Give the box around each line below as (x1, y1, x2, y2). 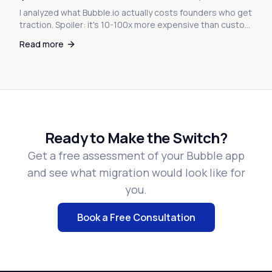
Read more (19, 38, 64, 50)
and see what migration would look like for (27, 165, 245, 180)
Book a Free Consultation (76, 211, 195, 224)
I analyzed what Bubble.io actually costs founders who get (19, 7, 252, 18)
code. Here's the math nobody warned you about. (19, 31, 218, 42)
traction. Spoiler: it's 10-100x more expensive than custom (19, 19, 252, 30)
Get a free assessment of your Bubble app (27, 148, 245, 163)
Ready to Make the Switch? (45, 127, 227, 148)
